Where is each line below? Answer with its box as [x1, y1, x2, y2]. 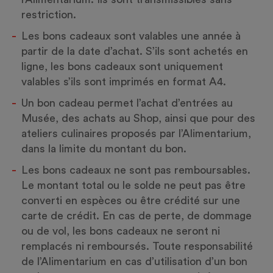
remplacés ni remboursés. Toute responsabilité [21, 241, 253, 252]
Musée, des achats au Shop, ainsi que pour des [21, 113, 255, 124]
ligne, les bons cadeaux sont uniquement [21, 61, 223, 72]
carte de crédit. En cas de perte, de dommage [21, 210, 252, 221]
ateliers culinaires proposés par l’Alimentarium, [21, 128, 251, 139]
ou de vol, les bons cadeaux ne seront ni [21, 225, 220, 236]
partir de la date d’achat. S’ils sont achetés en [21, 46, 248, 57]
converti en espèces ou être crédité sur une [21, 195, 240, 206]
